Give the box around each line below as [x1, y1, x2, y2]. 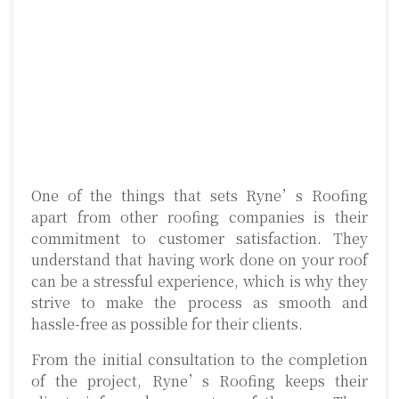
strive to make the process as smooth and [31, 292, 368, 313]
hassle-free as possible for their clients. [31, 313, 303, 335]
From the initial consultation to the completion [31, 349, 368, 370]
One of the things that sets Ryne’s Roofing [31, 185, 368, 207]
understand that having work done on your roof [31, 249, 368, 271]
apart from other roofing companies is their [31, 207, 368, 228]
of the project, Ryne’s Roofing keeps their [31, 370, 368, 392]
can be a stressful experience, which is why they [31, 271, 368, 292]
